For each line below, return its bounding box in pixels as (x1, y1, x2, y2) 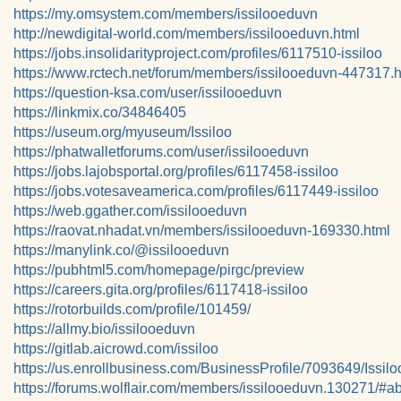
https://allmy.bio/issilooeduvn (13, 321, 195, 337)
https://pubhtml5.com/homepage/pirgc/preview (13, 262, 304, 277)
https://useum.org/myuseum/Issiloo (13, 124, 232, 140)
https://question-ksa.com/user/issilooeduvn (13, 85, 282, 100)
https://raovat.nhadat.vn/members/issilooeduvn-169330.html (13, 223, 390, 238)
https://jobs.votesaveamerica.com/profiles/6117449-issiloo (13, 183, 379, 199)
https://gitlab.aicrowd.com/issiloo (13, 341, 218, 356)
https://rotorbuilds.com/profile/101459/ (13, 302, 251, 317)
